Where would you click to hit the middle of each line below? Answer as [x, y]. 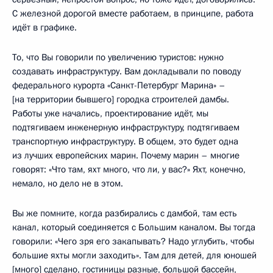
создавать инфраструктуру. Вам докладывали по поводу [126, 71]
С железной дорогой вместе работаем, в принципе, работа [133, 13]
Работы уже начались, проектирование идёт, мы [110, 113]
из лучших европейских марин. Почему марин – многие [126, 155]
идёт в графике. [44, 27]
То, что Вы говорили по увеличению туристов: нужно [118, 57]
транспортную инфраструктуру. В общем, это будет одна [125, 141]
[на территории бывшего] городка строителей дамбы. [121, 99]
